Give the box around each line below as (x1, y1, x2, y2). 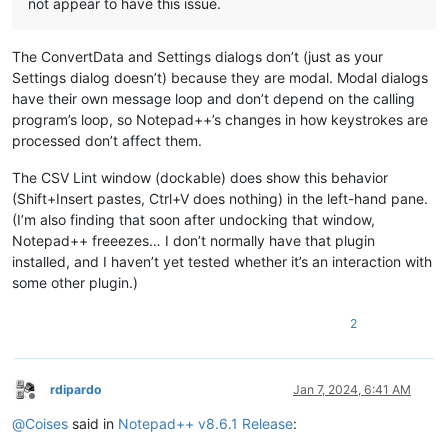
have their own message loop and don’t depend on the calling (12, 89, 415, 107)
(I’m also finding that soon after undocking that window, (12, 210, 375, 228)
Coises (25, 414, 68, 432)
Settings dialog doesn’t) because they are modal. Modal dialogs (12, 68, 428, 86)
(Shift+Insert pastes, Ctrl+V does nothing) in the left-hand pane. (12, 189, 428, 207)
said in (68, 414, 118, 432)
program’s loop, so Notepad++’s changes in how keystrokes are (12, 110, 428, 128)
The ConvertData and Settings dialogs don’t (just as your (12, 47, 383, 65)
